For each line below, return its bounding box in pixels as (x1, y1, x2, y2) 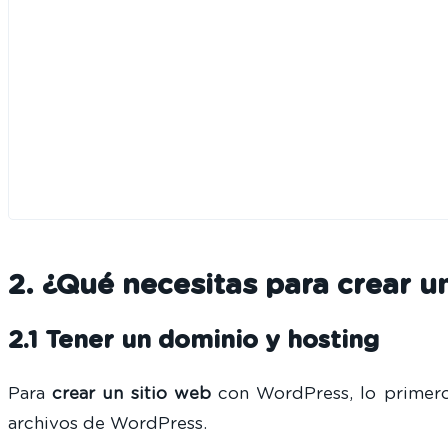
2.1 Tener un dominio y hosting (8, 329, 379, 354)
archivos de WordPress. (8, 415, 207, 433)
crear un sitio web (52, 385, 211, 403)
